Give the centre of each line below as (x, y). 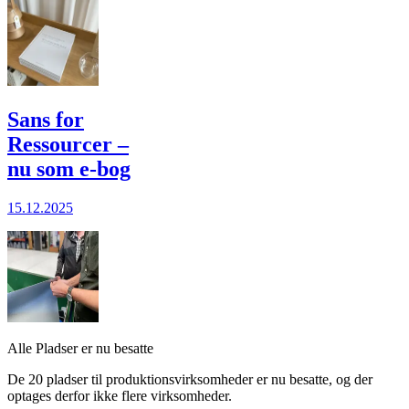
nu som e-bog (69, 168)
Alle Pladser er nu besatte (80, 348)
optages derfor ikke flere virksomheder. (120, 395)
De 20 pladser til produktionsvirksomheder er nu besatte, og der (190, 379)
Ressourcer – (68, 144)
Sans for (46, 119)
